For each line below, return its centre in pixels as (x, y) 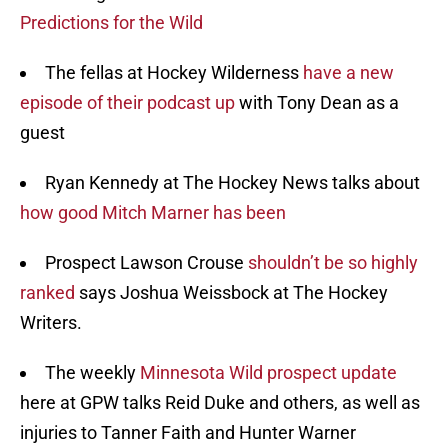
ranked (47, 293)
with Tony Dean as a (317, 103)
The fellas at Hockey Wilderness (174, 73)
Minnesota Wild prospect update (268, 373)
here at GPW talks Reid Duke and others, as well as (220, 403)
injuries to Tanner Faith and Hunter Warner (188, 433)
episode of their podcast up (127, 103)
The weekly (92, 373)
